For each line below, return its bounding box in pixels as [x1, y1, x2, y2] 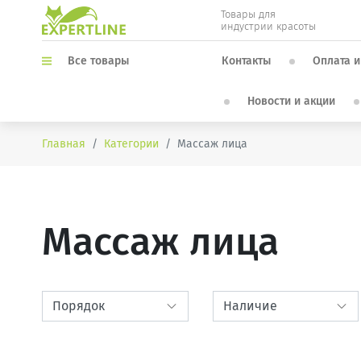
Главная [42, 137, 85, 151]
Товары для [221, 8, 276, 20]
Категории [104, 137, 159, 151]
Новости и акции [247, 94, 335, 108]
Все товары [68, 54, 129, 68]
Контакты [221, 54, 271, 68]
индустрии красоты [221, 20, 317, 32]
